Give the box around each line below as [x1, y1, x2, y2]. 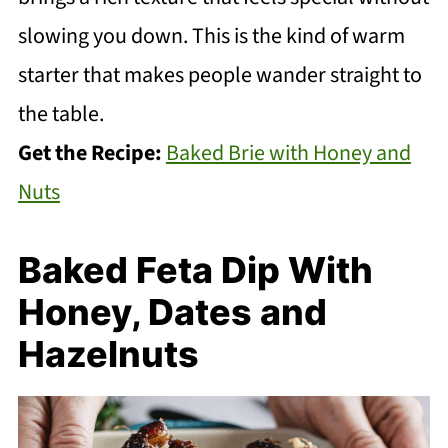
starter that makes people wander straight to [17, 59, 422, 92]
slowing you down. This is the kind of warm [17, 20, 405, 53]
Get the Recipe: [17, 137, 166, 170]
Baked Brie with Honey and [165, 137, 411, 170]
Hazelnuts [17, 332, 199, 377]
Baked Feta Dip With [17, 248, 373, 293]
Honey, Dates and [17, 290, 327, 335]
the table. [17, 98, 104, 131]
